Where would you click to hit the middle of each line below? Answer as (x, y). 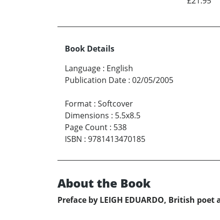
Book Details (90, 49)
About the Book (104, 183)
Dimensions (87, 116)
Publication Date (96, 80)
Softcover (115, 104)
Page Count (86, 127)
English (120, 69)
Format (78, 104)
